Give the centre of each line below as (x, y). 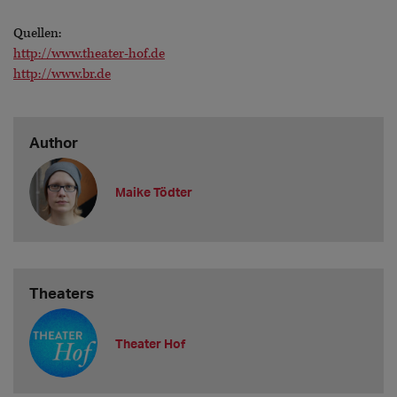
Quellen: (37, 33)
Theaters (61, 293)
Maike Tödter (154, 191)
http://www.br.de (62, 74)
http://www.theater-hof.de (89, 54)
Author (53, 142)
